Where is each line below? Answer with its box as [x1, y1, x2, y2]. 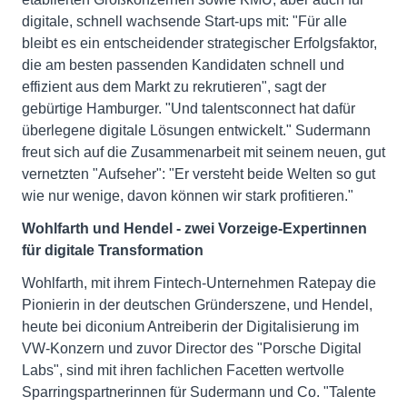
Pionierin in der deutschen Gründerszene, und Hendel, [22, 297, 372, 313]
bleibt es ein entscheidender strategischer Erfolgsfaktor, [22, 35, 377, 52]
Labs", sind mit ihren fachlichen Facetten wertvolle [22, 362, 344, 379]
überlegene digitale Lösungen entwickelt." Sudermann [22, 123, 371, 139]
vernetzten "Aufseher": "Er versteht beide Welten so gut [22, 166, 375, 183]
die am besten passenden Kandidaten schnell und [22, 57, 344, 74]
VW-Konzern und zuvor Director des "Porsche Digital [22, 341, 362, 357]
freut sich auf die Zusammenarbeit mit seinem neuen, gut [22, 144, 385, 161]
